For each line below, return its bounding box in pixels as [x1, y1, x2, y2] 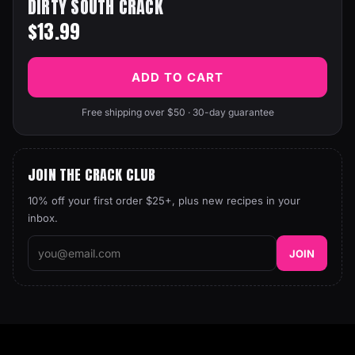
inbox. [28, 212, 58, 224]
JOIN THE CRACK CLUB [28, 164, 156, 185]
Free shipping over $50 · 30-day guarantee [81, 106, 274, 118]
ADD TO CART [131, 70, 224, 85]
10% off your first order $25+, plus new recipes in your [28, 194, 300, 207]
